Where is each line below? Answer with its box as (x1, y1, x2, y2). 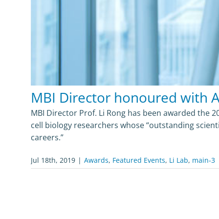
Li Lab (169, 155, 188, 165)
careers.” (30, 131, 64, 143)
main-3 (192, 155, 215, 165)
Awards (84, 155, 109, 165)
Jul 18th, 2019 (30, 155, 75, 165)
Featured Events (112, 155, 165, 165)
